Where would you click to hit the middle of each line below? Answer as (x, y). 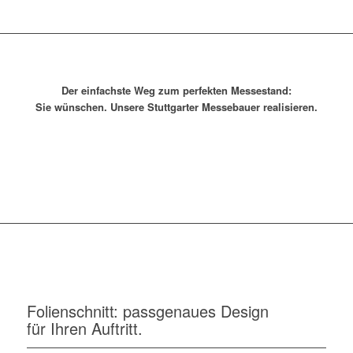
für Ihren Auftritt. (84, 328)
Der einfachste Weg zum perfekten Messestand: (176, 90)
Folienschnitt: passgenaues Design (147, 310)
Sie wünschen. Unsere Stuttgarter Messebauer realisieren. (176, 106)
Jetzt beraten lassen (173, 146)
